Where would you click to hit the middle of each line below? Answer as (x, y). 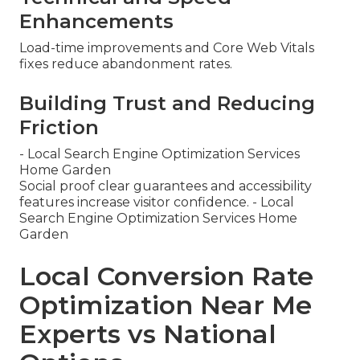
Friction (59, 128)
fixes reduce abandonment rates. (126, 64)
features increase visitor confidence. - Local (157, 202)
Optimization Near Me (166, 305)
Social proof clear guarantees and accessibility (166, 186)
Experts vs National (148, 334)
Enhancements (96, 22)
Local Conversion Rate (166, 276)
